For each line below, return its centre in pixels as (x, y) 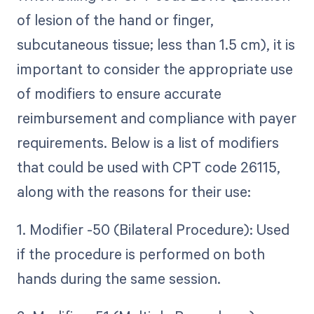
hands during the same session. (118, 278)
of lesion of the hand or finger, (115, 19)
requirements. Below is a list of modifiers (148, 142)
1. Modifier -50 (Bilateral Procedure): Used (153, 229)
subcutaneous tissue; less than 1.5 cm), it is (156, 44)
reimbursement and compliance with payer (156, 117)
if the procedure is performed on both (141, 253)
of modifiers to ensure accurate (119, 93)
